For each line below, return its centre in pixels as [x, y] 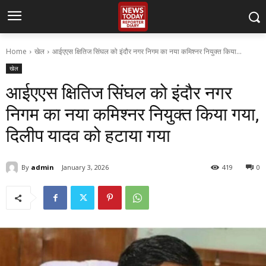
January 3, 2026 [85, 167]
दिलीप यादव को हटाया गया [88, 136]
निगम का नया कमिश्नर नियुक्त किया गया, [132, 114]
